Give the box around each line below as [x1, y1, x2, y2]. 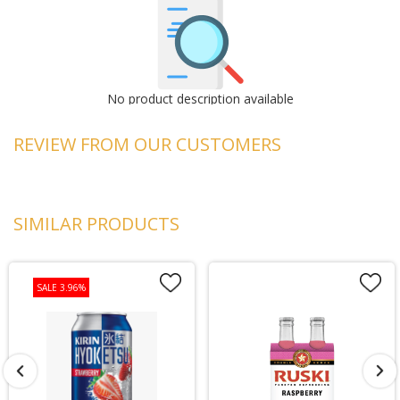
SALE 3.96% [37, 281, 86, 294]
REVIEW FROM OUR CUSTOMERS [13, 132, 281, 156]
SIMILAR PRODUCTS [13, 212, 179, 236]
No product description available [106, 90, 294, 107]
